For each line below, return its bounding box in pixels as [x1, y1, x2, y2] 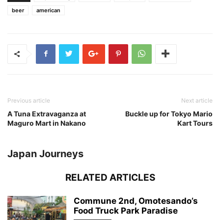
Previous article [7, 96, 50, 104]
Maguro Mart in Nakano [7, 118, 86, 127]
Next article [181, 96, 213, 104]
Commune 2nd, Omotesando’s [74, 195, 198, 206]
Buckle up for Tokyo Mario [125, 109, 213, 118]
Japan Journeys [7, 147, 83, 160]
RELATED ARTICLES [65, 171, 155, 183]
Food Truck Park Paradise [74, 205, 178, 216]
